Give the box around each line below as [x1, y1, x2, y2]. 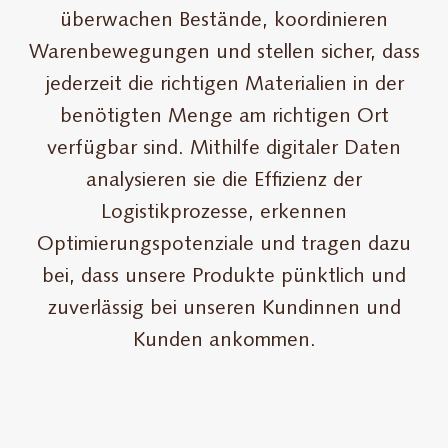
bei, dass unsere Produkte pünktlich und [42, 266, 406, 287]
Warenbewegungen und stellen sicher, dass [28, 42, 420, 63]
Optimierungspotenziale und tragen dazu [37, 234, 411, 255]
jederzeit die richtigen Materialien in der [44, 74, 404, 95]
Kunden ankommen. [132, 330, 316, 351]
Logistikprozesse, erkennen [101, 202, 347, 223]
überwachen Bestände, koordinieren [60, 10, 388, 31]
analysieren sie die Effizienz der [86, 170, 362, 191]
